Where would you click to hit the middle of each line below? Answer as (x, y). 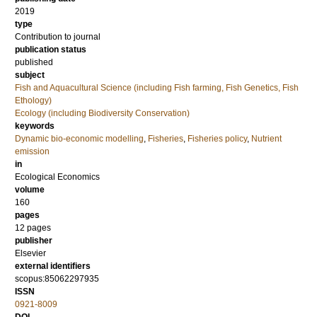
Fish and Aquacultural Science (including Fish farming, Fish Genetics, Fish (157, 88)
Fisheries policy (217, 139)
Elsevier (30, 254)
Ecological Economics (57, 177)
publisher (34, 241)
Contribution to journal (58, 37)
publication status (51, 50)
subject (30, 75)
